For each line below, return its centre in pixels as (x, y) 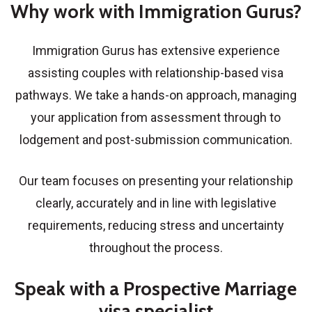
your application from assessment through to (156, 117)
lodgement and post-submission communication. (156, 139)
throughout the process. (156, 247)
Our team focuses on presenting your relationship (156, 180)
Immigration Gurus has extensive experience (156, 50)
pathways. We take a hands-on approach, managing (156, 95)
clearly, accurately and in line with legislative (156, 203)
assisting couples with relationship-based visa (156, 72)
